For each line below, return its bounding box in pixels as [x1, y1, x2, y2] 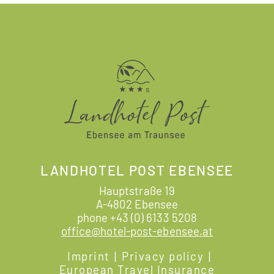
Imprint [67, 248, 110, 263]
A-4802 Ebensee [95, 197, 179, 212]
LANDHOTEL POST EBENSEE [40, 162, 234, 179]
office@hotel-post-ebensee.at [61, 224, 213, 239]
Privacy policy [122, 248, 204, 263]
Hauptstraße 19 [98, 183, 176, 198]
